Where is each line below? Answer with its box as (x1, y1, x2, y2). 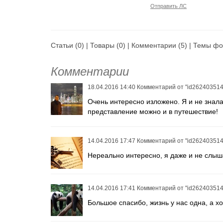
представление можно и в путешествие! (88, 108, 218, 115)
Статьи (51, 41, 73, 49)
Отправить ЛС (150, 3, 187, 9)
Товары (90, 41, 114, 49)
